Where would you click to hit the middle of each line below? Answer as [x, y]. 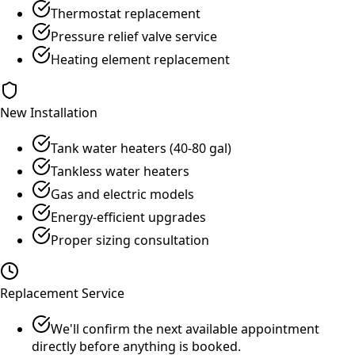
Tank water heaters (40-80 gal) [141, 148]
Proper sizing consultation [130, 240]
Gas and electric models [122, 194]
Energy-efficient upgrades [128, 217]
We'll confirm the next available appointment [185, 328]
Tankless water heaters [120, 171]
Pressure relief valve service [134, 36]
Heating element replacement [140, 59]
